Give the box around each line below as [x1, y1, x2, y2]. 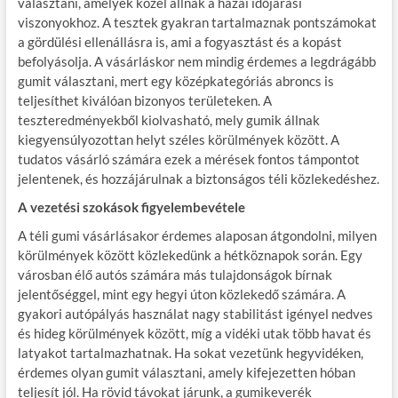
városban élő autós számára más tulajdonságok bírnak [17, 266, 332, 283]
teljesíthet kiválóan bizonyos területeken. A [17, 92, 272, 108]
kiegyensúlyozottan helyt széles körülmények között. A [17, 131, 339, 147]
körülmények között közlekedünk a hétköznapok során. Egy [17, 246, 362, 263]
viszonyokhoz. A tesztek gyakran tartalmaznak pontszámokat [17, 13, 377, 30]
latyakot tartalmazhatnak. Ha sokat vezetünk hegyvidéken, [17, 344, 363, 361]
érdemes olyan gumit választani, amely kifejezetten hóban [17, 363, 355, 380]
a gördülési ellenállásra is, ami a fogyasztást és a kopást [17, 33, 342, 50]
